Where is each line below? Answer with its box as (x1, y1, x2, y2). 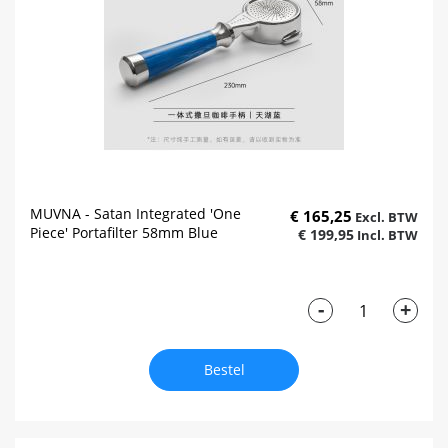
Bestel (203, 360, 245, 380)
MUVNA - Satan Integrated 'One (30, 204, 241, 224)
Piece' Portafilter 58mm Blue (30, 223, 218, 243)
